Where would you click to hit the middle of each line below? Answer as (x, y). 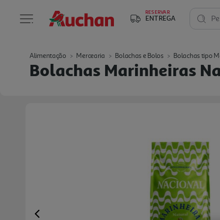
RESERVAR (158, 12)
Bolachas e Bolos (139, 56)
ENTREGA (161, 18)
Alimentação (48, 56)
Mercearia (91, 56)
